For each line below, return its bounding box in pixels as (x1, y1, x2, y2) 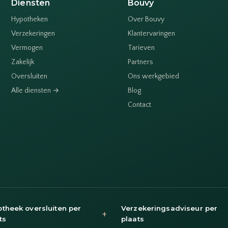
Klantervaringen (127, 30, 175, 38)
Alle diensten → (11, 87, 60, 95)
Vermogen (11, 44, 43, 52)
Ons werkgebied (127, 72, 179, 81)
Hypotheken (11, 15, 48, 24)
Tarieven (127, 44, 155, 52)
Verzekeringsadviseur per (121, 204, 218, 213)
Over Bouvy (127, 15, 164, 24)
